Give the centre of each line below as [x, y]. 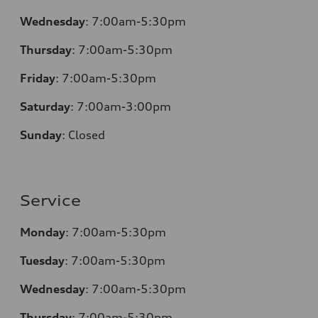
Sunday [41, 135]
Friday [38, 78]
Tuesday [42, 261]
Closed [87, 135]
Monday [43, 232]
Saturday [45, 107]
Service [50, 201]
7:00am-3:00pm [124, 107]
